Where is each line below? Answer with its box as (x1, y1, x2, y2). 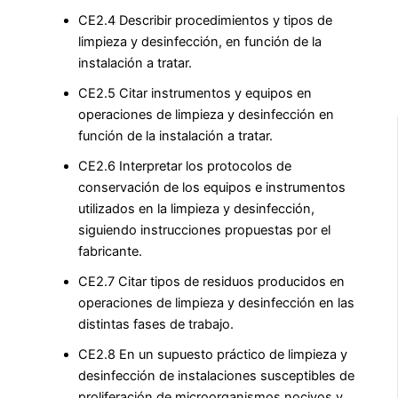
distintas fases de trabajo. (78, 316, 234, 333)
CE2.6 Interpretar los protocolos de (78, 158, 291, 175)
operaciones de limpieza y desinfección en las (78, 295, 354, 312)
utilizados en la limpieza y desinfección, (78, 201, 314, 218)
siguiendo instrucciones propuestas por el (78, 222, 330, 239)
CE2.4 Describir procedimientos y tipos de (78, 12, 332, 29)
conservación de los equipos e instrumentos (78, 179, 346, 196)
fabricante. (78, 243, 142, 260)
